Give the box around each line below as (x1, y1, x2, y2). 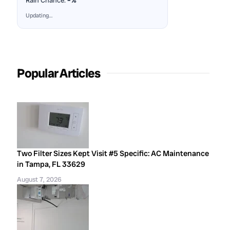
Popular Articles (17, 65, 101, 81)
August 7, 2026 (17, 175, 62, 184)
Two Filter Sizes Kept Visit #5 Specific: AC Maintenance (17, 148, 209, 159)
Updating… (26, 12, 53, 19)
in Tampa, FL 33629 (17, 159, 86, 169)
